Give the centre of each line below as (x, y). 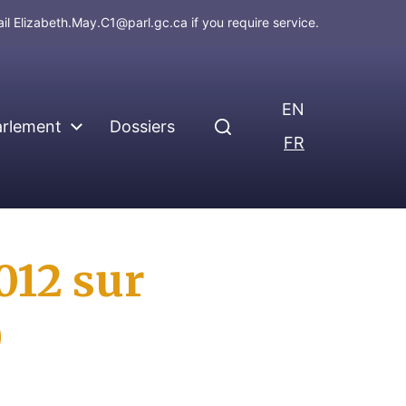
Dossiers (142, 126)
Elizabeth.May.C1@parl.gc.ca (101, 22)
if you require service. (253, 22)
